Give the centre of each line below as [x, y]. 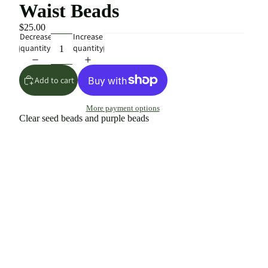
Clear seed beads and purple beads [85, 118]
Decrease [36, 37]
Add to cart [54, 80]
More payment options [123, 108]
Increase [88, 37]
